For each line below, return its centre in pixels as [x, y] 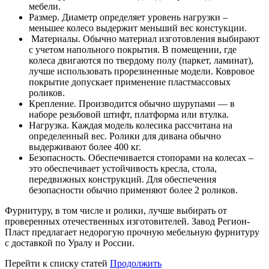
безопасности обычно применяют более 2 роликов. [133, 190]
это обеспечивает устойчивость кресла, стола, [123, 168]
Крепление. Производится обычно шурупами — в [132, 103]
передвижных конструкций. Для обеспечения [122, 179]
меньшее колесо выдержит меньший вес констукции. [138, 28]
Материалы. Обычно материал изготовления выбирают [144, 38]
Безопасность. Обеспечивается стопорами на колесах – [141, 157]
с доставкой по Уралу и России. [70, 243]
